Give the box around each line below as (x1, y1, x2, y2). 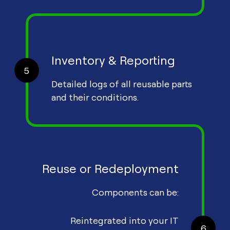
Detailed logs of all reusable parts (51, 78, 192, 90)
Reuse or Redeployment (42, 161, 179, 177)
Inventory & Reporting (51, 52, 175, 68)
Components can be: (92, 186, 179, 198)
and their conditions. (51, 91, 139, 103)
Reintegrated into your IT (70, 214, 179, 226)
